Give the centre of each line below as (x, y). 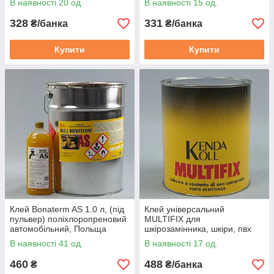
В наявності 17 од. (181, 243)
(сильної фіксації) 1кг (187, 239)
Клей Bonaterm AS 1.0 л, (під (67, 209)
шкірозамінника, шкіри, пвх (198, 229)
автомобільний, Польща (58, 229)
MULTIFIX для (172, 219)
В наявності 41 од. (46, 243)
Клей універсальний (184, 209)
